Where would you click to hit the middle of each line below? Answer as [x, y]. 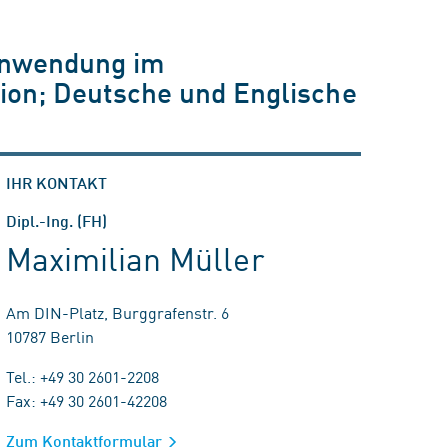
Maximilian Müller [135, 257]
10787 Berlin [50, 336]
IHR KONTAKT [56, 182]
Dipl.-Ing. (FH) [56, 220]
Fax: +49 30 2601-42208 [86, 400]
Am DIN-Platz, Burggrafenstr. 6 [117, 312]
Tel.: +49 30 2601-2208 [82, 376]
